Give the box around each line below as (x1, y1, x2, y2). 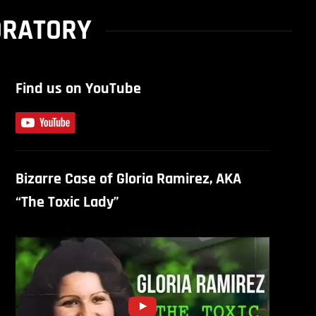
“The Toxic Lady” (15, 193, 119, 212)
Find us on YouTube (15, 79, 141, 99)
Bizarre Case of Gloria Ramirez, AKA (15, 169, 241, 189)
